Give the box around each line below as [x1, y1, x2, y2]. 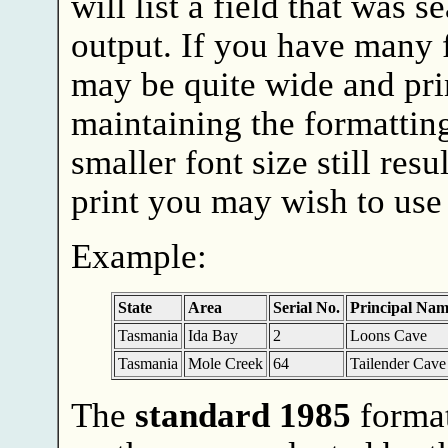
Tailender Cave [349, 355, 446, 373]
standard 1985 [134, 396, 351, 435]
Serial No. [272, 299, 340, 317]
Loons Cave [349, 327, 427, 345]
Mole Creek [187, 355, 263, 373]
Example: [70, 237, 207, 276]
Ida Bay [187, 327, 238, 345]
